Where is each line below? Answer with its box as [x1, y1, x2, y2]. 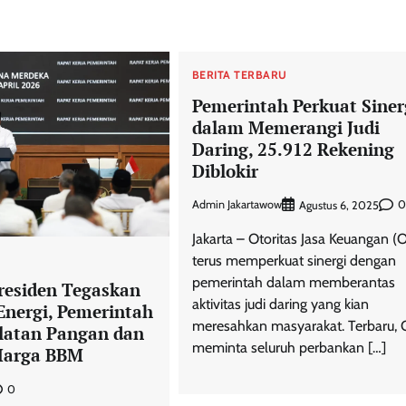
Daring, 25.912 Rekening [191, 138, 394, 161]
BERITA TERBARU [191, 68, 287, 82]
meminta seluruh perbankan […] [191, 338, 386, 356]
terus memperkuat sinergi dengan [191, 251, 396, 269]
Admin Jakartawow [191, 198, 282, 212]
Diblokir [191, 159, 258, 183]
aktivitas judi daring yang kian [191, 295, 369, 313]
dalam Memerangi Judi [191, 116, 380, 140]
